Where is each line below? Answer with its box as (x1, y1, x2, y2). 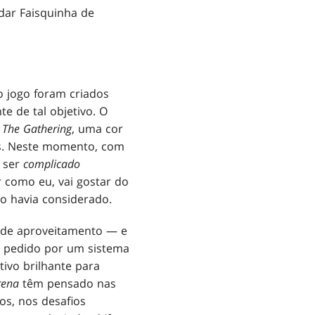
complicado (23, 155, 80, 172)
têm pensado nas (19, 275, 116, 291)
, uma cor (72, 120, 123, 136)
